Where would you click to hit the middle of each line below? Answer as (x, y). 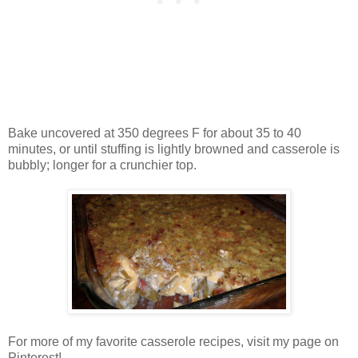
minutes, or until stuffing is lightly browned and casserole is (174, 149)
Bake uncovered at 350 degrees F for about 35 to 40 (155, 133)
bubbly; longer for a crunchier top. (102, 165)
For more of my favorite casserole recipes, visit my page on (173, 342)
